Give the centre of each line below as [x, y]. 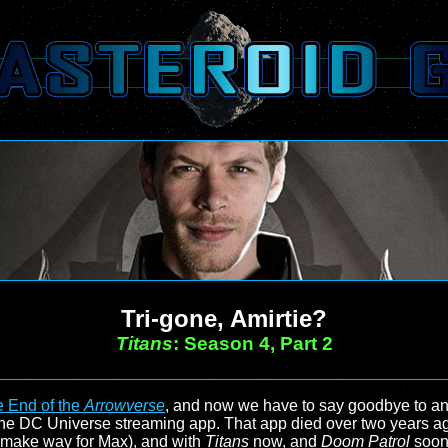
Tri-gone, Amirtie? [224, 318]
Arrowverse [124, 405]
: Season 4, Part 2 [252, 343]
